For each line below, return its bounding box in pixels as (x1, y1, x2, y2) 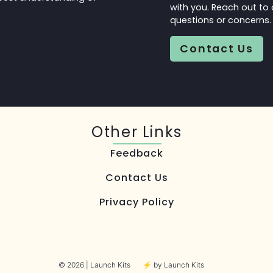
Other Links (91, 122, 182, 143)
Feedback (110, 146, 164, 161)
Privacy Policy (99, 195, 174, 210)
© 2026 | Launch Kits (58, 260, 130, 270)
